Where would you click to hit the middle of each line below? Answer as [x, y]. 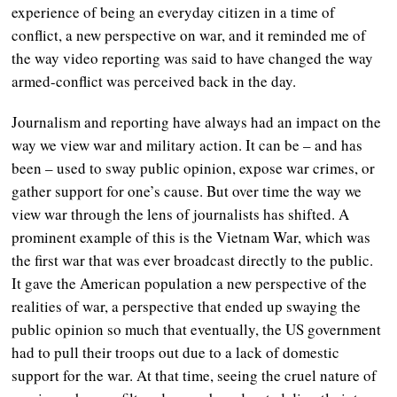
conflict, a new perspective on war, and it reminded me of [189, 35]
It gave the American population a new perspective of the [190, 283]
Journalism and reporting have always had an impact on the [197, 121]
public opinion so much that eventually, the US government [197, 329]
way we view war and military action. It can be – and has [187, 144]
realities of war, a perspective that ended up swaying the [187, 306]
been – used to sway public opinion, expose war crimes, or [194, 167]
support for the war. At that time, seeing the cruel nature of [195, 375]
